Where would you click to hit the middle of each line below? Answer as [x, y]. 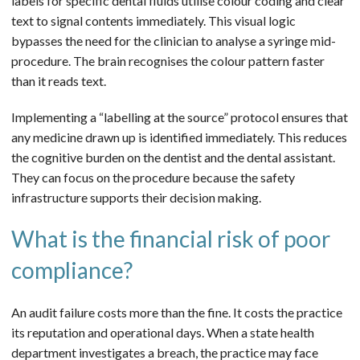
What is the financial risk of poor [171, 238]
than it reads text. [59, 80]
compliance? [72, 270]
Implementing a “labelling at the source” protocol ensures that [180, 117]
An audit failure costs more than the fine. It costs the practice [177, 312]
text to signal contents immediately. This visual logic [153, 20]
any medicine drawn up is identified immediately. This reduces [179, 137]
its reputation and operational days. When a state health [163, 332]
